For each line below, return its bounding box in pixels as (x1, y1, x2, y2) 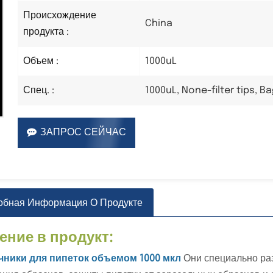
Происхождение (23, 10, 97, 21)
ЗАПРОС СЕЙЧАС (40, 127, 127, 138)
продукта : (23, 26, 69, 37)
